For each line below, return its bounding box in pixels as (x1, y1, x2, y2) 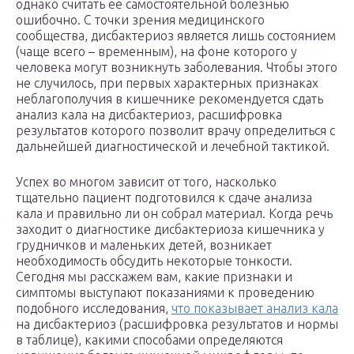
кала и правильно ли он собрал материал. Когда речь (16, 206, 333, 221)
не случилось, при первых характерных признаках (16, 76, 318, 91)
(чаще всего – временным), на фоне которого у (16, 44, 297, 59)
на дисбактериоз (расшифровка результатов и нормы (16, 317, 338, 332)
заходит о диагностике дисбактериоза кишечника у (16, 222, 325, 237)
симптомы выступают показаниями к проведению (16, 285, 314, 300)
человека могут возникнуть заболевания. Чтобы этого (16, 60, 337, 75)
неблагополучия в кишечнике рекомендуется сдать (16, 92, 323, 107)
